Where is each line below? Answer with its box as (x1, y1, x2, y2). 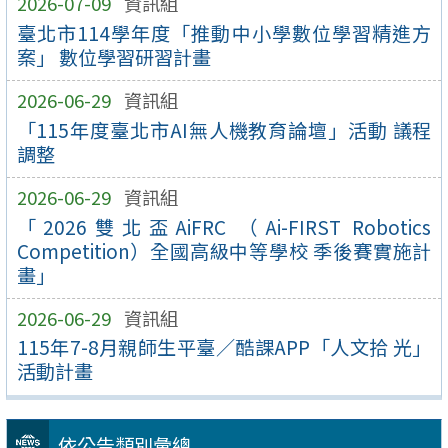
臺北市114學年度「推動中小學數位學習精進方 (16, 18, 432, 47)
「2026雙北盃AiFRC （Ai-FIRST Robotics (16, 212, 432, 241)
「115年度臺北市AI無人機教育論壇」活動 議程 (16, 115, 432, 144)
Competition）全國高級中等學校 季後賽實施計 (16, 236, 432, 265)
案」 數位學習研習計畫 (16, 42, 211, 71)
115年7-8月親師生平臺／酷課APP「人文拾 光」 (16, 333, 432, 362)
